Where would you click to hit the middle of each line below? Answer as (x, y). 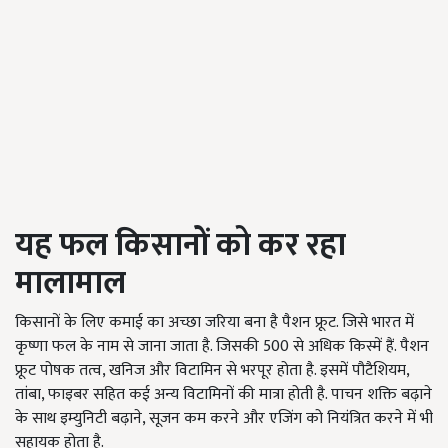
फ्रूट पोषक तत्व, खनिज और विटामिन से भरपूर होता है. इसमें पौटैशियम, (212, 371)
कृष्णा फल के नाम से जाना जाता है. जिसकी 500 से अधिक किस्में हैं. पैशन (222, 347)
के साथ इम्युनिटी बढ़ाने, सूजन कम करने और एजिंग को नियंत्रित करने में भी (224, 419)
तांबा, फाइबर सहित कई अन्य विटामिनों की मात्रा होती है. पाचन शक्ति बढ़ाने (223, 395)
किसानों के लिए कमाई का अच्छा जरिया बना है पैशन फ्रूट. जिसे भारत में (214, 323)
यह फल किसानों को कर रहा (180, 246)
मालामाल (70, 284)
